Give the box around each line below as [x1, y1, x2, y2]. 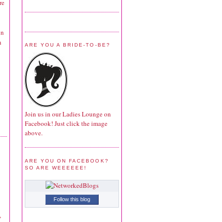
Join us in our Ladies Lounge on [25, 109, 111, 118]
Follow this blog [54, 196, 90, 203]
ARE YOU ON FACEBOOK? [25, 158, 109, 164]
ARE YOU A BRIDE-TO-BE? [25, 42, 111, 48]
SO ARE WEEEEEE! [25, 165, 87, 170]
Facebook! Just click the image [25, 118, 108, 128]
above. [25, 128, 43, 137]
